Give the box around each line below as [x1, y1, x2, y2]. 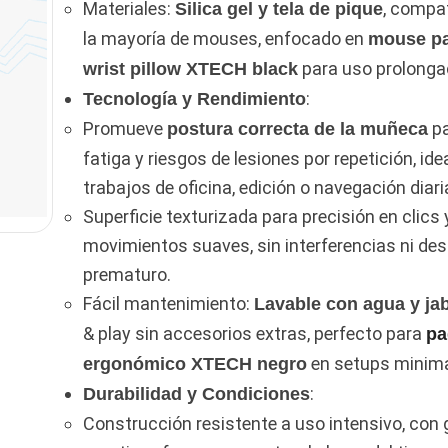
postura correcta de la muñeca [166, 118, 428, 139]
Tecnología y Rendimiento [82, 88, 306, 109]
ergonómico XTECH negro [82, 353, 307, 374]
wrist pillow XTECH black [82, 58, 298, 79]
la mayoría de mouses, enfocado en [82, 27, 368, 49]
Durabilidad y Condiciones [82, 383, 310, 404]
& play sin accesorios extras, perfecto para [82, 322, 426, 344]
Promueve [82, 117, 167, 139]
